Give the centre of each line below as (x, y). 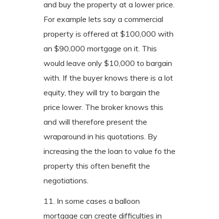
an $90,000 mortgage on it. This (100, 48)
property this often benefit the (97, 165)
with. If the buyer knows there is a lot (108, 77)
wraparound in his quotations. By (100, 136)
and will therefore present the (95, 121)
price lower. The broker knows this (103, 107)
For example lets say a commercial (103, 19)
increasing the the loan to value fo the (109, 151)
